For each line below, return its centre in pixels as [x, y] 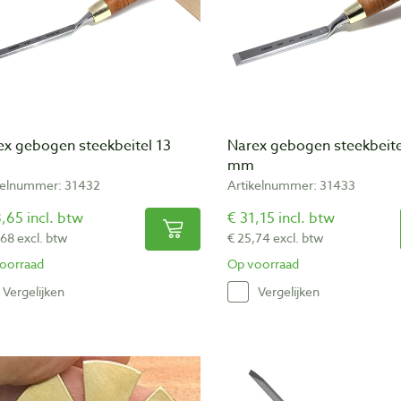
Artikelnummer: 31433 [291, 184]
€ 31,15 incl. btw [281, 218]
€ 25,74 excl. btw [276, 237]
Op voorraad [263, 263]
